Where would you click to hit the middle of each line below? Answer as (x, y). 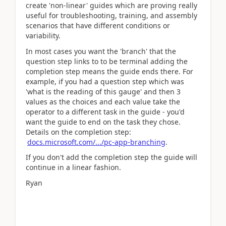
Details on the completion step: (78, 132)
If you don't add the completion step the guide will (111, 157)
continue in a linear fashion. (73, 167)
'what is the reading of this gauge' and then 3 (103, 91)
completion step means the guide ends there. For (109, 71)
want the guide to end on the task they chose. (103, 122)
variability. (43, 36)
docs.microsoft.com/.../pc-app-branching (96, 142)
